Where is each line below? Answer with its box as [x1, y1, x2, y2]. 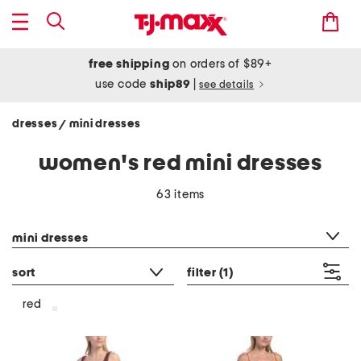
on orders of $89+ [169, 58, 272, 70]
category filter [11, 212, 88, 223]
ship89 [150, 78, 193, 90]
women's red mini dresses [38, 152, 323, 175]
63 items [156, 189, 205, 201]
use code [94, 78, 151, 90]
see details [199, 80, 255, 90]
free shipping [89, 58, 170, 70]
